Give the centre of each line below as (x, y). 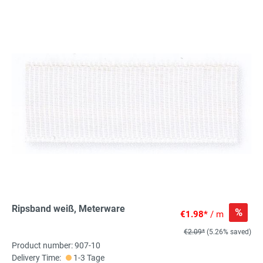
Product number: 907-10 (56, 246)
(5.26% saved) (229, 232)
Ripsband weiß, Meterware (68, 209)
